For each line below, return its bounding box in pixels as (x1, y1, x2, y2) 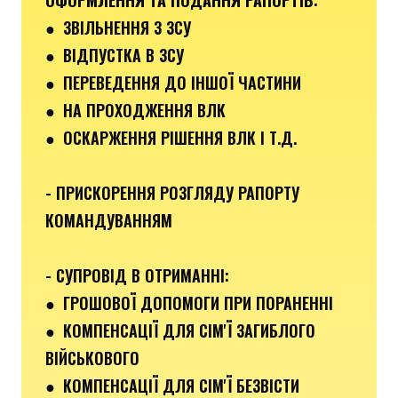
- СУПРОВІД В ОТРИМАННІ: (45, 263, 229, 287)
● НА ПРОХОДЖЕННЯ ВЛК (45, 98, 226, 122)
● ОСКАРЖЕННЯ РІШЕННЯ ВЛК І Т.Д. (45, 125, 297, 149)
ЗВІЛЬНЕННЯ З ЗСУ (63, 15, 191, 39)
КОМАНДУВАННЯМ (45, 208, 172, 232)
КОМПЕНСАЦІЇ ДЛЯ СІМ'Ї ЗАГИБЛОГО (63, 318, 315, 342)
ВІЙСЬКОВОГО (45, 346, 139, 370)
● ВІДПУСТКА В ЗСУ (45, 43, 184, 67)
